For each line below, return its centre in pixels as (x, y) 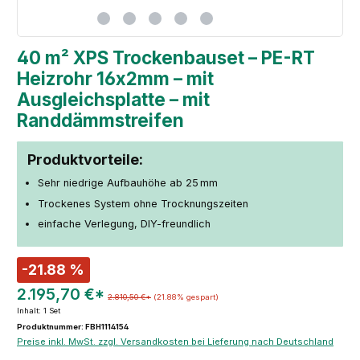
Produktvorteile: (85, 160)
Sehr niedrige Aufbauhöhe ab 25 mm (127, 183)
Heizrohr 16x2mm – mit (115, 78)
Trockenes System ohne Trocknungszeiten (143, 203)
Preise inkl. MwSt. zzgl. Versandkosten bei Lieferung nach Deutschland (175, 342)
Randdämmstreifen (100, 120)
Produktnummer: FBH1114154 (73, 327)
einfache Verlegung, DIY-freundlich (124, 224)
